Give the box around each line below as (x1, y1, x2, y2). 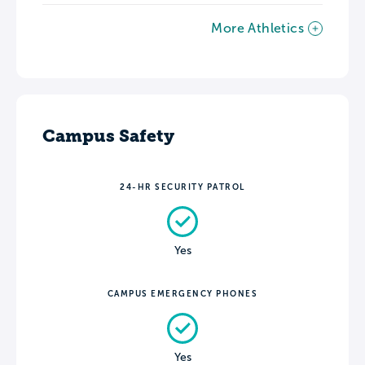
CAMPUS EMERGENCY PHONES (107, 288, 258, 298)
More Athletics (211, 20, 304, 35)
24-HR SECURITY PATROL (120, 182, 245, 191)
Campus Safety (42, 125, 174, 146)
